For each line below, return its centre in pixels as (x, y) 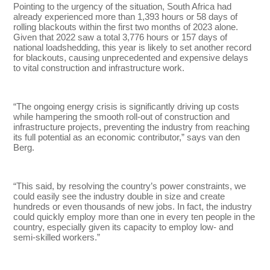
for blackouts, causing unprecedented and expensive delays (131, 57)
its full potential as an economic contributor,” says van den (127, 137)
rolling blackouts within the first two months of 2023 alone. (126, 27)
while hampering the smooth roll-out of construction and (122, 116)
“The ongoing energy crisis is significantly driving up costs (127, 106)
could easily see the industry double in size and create (119, 196)
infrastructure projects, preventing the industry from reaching (132, 127)
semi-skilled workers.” (57, 237)
